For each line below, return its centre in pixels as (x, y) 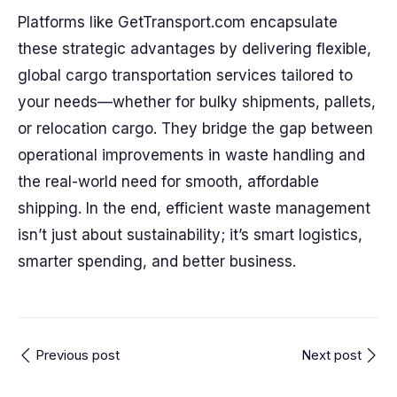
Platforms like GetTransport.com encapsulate (178, 22)
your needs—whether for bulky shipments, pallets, (197, 102)
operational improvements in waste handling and (191, 155)
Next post (331, 355)
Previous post (78, 355)
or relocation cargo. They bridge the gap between (195, 128)
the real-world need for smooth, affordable (168, 182)
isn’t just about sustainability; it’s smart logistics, (190, 235)
